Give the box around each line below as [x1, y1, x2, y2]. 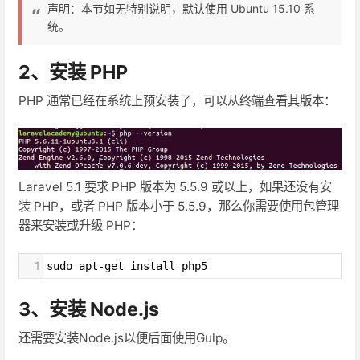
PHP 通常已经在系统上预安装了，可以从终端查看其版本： [18, 92, 336, 108]
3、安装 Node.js [18, 297, 159, 321]
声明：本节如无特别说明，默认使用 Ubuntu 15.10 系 [47, 2, 315, 16]
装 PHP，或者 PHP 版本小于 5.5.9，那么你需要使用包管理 [18, 198, 339, 215]
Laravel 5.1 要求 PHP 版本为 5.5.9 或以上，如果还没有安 [18, 179, 332, 195]
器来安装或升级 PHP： [18, 218, 143, 234]
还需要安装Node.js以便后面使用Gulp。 [18, 329, 235, 346]
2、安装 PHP [18, 59, 128, 84]
